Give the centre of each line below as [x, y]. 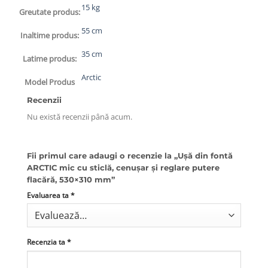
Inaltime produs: [50, 36]
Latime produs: [50, 59]
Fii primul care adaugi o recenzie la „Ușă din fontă [130, 156]
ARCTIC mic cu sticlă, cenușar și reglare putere [123, 168]
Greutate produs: [50, 12]
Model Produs [50, 82]
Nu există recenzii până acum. [80, 116]
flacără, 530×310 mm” [71, 180]
